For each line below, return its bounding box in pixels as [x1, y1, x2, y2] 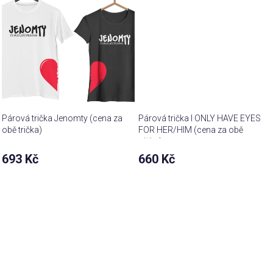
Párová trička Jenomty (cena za [2, 113, 123, 124]
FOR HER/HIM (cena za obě [138, 125, 244, 135]
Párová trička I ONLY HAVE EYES [138, 113, 261, 124]
